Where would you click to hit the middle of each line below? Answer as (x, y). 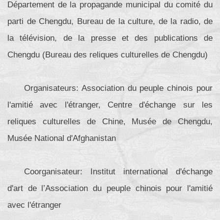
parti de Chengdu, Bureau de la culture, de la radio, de (110, 21)
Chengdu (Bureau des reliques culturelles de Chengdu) (108, 55)
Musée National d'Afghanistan (62, 138)
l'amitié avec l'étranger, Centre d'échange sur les (110, 105)
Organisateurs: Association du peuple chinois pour (118, 88)
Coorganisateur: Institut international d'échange (118, 171)
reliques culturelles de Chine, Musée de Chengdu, (110, 121)
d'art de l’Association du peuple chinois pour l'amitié (110, 188)
